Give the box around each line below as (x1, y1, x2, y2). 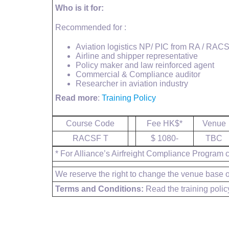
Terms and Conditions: (55, 185, 144, 193)
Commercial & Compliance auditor (76, 70, 200, 79)
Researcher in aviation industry (76, 79, 188, 88)
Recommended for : (55, 23, 126, 32)
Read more (55, 94, 98, 102)
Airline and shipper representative (76, 52, 198, 60)
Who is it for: (55, 4, 104, 12)
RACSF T (72, 134, 108, 143)
